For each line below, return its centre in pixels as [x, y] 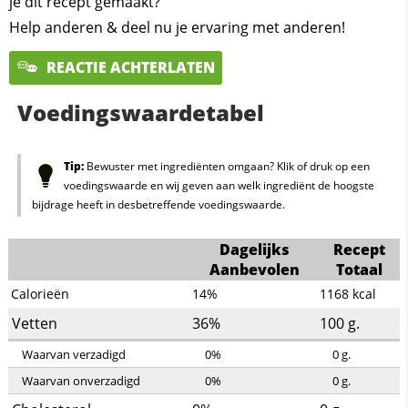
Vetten [34, 324]
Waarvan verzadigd [73, 355]
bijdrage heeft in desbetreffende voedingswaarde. [158, 205]
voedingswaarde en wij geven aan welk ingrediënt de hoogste [219, 186]
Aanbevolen [255, 270]
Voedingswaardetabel [140, 113]
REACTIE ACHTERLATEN [129, 67]
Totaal [359, 270]
